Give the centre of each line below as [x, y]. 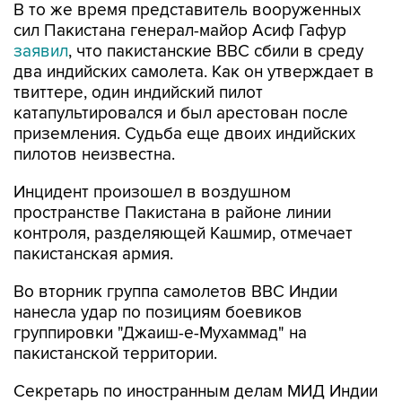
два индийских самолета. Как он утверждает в [194, 72]
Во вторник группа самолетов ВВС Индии [175, 292]
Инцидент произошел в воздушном [152, 192]
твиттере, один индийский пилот [138, 93]
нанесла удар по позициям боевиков [158, 313]
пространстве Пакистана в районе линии [172, 213]
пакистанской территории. [115, 354]
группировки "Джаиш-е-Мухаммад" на [160, 333]
